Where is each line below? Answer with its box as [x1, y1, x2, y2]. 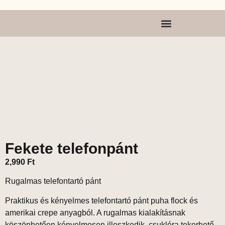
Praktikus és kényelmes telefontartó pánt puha [5, 196, 171, 205]
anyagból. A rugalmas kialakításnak [58, 208, 185, 217]
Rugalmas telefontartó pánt [5, 177, 101, 186]
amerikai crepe [5, 208, 58, 217]
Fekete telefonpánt [5, 140, 138, 157]
